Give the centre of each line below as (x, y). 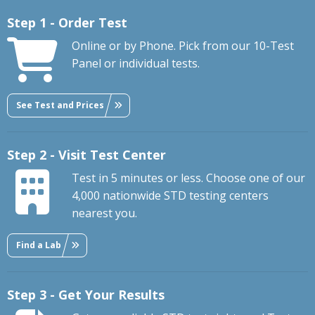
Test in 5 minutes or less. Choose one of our (188, 178)
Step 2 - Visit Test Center (86, 155)
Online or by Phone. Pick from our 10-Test (183, 46)
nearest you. (104, 213)
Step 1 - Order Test (67, 23)
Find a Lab (39, 245)
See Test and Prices (60, 105)
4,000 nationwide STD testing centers (170, 196)
